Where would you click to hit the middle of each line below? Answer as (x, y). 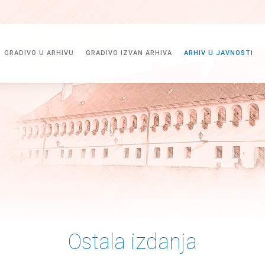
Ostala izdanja (132, 242)
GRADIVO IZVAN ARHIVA (129, 53)
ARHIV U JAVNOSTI (218, 53)
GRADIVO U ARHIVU (39, 53)
